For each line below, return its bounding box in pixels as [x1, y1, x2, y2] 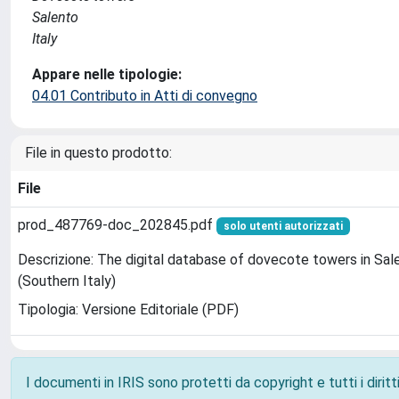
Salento [32, 9, 78, 26]
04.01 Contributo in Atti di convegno [32, 87, 257, 104]
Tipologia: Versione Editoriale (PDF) [18, 301, 239, 319]
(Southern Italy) [18, 273, 116, 290]
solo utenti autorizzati [223, 220, 343, 232]
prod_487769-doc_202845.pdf [18, 216, 216, 233]
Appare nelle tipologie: [32, 66, 182, 83]
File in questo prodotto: [25, 144, 172, 161]
